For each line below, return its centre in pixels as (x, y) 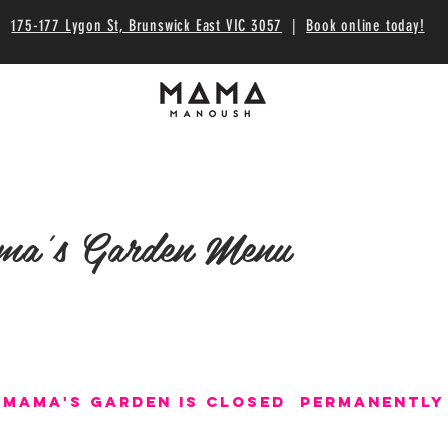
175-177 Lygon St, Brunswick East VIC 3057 (147, 25)
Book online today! (365, 25)
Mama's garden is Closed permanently (224, 401)
